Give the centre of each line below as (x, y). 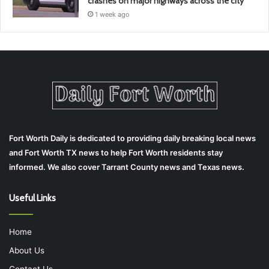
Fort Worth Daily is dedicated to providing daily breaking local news (132, 138)
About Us (27, 250)
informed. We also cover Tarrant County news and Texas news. (127, 167)
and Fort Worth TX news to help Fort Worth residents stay (116, 152)
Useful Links (32, 198)
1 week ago (112, 14)
